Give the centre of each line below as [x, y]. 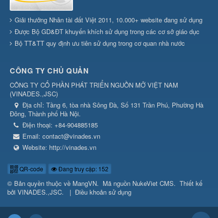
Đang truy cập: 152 [83, 169]
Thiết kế [191, 183]
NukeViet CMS [153, 183]
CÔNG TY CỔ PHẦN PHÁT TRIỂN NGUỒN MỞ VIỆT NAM [94, 85]
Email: [32, 136]
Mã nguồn [118, 183]
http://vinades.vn [73, 147]
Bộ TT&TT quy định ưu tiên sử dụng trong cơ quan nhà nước [100, 43]
